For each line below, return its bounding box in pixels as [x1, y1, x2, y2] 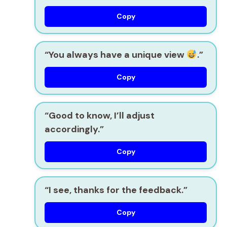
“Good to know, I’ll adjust [45, 109, 155, 122]
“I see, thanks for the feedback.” [45, 183, 187, 196]
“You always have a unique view [45, 48, 186, 61]
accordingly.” [45, 123, 104, 135]
